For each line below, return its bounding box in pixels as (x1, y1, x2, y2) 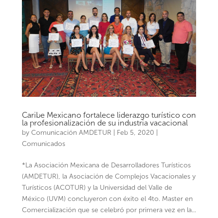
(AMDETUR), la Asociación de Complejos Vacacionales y (21, 172, 196, 181)
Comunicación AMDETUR (31, 128, 111, 137)
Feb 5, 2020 (116, 128, 154, 137)
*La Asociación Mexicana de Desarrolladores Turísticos (21, 161, 191, 169)
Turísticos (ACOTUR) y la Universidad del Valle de (21, 183, 172, 192)
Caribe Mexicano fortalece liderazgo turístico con (21, 110, 196, 120)
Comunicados (21, 139, 65, 148)
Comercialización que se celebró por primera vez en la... (21, 205, 196, 214)
